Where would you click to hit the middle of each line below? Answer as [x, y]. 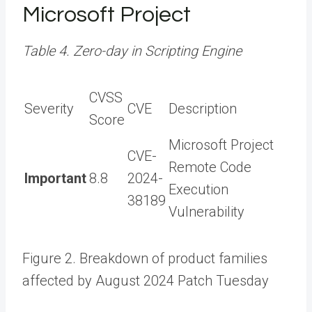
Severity [49, 108]
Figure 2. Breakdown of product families [145, 258]
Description [203, 108]
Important [55, 178]
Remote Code [210, 167]
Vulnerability [206, 211]
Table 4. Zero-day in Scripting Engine [132, 50]
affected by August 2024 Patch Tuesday [146, 280]
